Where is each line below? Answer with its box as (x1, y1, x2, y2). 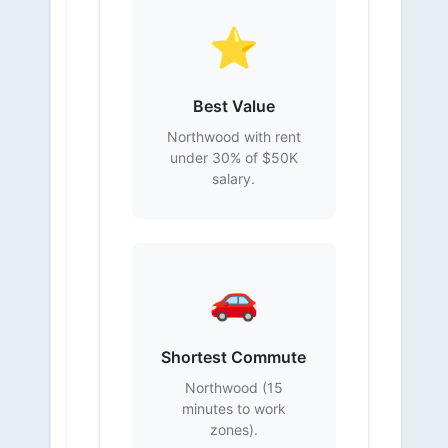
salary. (212, 170, 256, 187)
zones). (209, 421, 258, 438)
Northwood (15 (184, 379, 283, 396)
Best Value (192, 96, 275, 116)
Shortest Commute (161, 347, 307, 367)
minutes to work (181, 400, 286, 417)
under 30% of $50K (169, 149, 298, 166)
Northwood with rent (166, 128, 301, 145)
